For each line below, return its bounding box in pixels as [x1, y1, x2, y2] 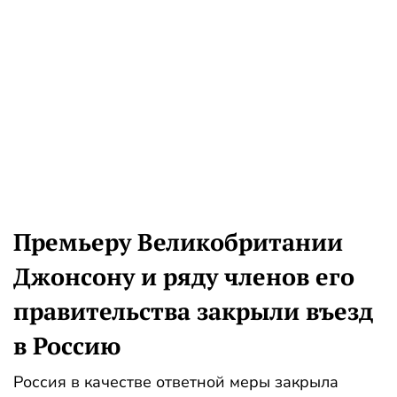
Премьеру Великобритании [13, 225, 343, 258]
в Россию [13, 329, 121, 362]
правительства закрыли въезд [13, 294, 373, 327]
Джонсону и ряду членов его [13, 260, 354, 292]
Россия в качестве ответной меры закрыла [13, 370, 339, 393]
